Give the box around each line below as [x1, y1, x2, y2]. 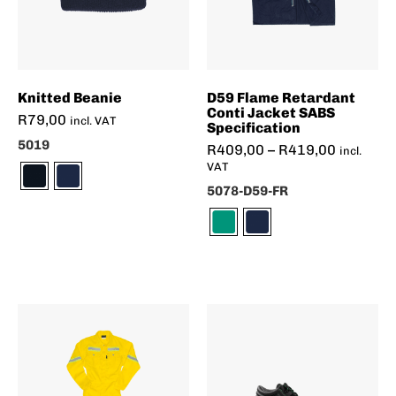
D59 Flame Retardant [207, 89, 355, 107]
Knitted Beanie [18, 89, 122, 107]
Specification [207, 119, 301, 137]
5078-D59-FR [207, 183, 288, 200]
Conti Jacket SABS [207, 104, 335, 122]
